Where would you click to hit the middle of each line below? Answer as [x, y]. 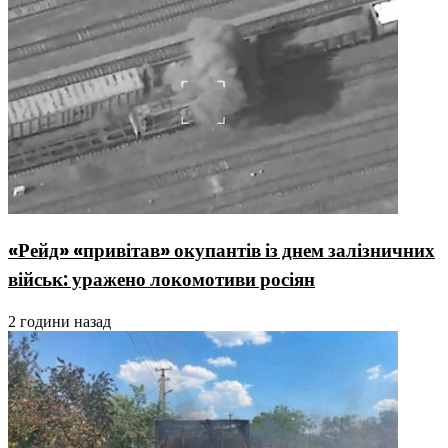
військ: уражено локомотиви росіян [161, 280]
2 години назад [59, 322]
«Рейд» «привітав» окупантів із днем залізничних [221, 251]
